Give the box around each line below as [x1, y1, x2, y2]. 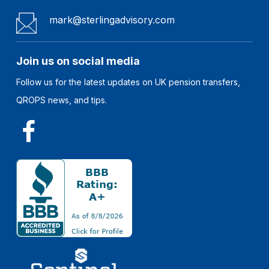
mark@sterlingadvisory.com [49, 14, 175, 26]
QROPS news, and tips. [16, 95, 107, 106]
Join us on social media [16, 55, 141, 68]
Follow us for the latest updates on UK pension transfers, [16, 77, 241, 88]
